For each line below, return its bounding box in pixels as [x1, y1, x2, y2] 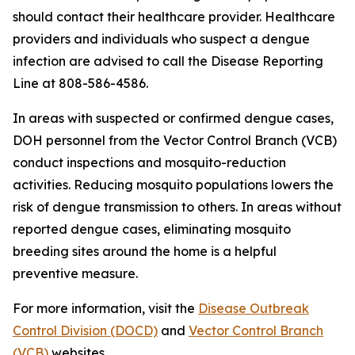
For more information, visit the [13, 300, 198, 316]
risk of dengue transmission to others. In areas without [13, 199, 342, 215]
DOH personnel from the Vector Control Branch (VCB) [13, 132, 337, 148]
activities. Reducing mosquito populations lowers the [13, 177, 334, 193]
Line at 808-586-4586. [13, 75, 148, 91]
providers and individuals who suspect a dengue [13, 31, 310, 47]
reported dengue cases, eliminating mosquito [13, 221, 291, 237]
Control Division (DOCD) [13, 323, 158, 338]
